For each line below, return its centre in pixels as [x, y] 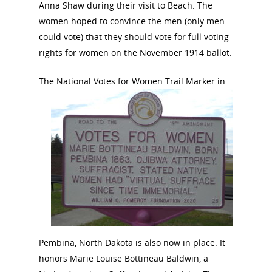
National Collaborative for [218, 203]
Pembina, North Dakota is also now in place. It [132, 243]
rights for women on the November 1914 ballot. [135, 53]
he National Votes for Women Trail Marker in [134, 81]
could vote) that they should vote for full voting [134, 37]
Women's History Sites [211, 215]
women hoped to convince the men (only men [132, 21]
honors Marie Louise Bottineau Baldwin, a [124, 258]
